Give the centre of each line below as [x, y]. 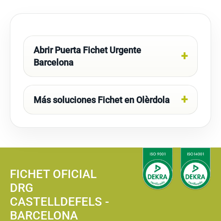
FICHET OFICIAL [53, 174]
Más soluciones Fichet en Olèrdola [102, 100]
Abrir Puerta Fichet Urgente [87, 50]
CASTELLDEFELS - [59, 202]
